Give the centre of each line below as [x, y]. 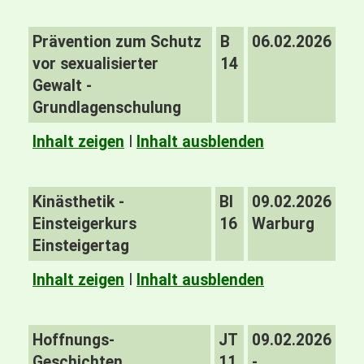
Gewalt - [62, 86]
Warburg [283, 224]
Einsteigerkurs [84, 224]
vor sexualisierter [95, 64]
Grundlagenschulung [109, 108]
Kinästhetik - [78, 202]
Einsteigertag [81, 246]
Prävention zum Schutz [117, 42]
